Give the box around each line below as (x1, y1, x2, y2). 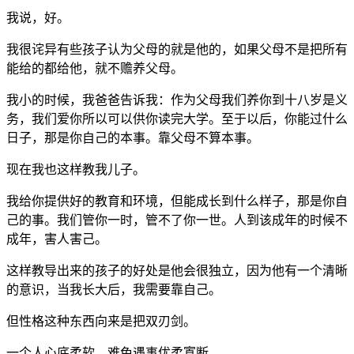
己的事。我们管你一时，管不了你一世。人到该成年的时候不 (6, 213, 348, 227)
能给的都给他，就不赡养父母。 (6, 61, 183, 75)
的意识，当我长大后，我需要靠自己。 (6, 282, 221, 296)
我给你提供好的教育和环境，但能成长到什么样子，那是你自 (6, 194, 348, 208)
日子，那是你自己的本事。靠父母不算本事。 (6, 130, 259, 145)
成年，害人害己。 (6, 232, 107, 246)
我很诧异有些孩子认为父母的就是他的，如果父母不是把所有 (6, 42, 348, 56)
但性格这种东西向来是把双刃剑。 (6, 314, 196, 328)
